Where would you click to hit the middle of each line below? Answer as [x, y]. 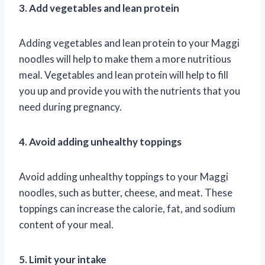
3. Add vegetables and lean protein [99, 8]
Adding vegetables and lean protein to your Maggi [129, 43]
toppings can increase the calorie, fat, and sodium [127, 208]
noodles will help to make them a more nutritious [125, 59]
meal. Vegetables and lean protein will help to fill [124, 75]
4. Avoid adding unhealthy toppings [100, 141]
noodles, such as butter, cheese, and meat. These [126, 192]
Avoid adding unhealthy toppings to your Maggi [124, 176]
